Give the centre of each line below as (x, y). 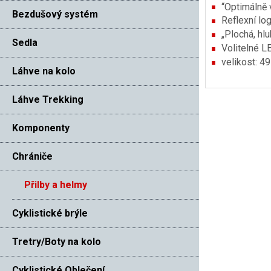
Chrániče (32, 156)
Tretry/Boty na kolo (57, 241)
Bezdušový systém (55, 14)
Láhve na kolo (44, 71)
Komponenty (41, 128)
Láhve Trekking (48, 99)
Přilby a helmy (56, 184)
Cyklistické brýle (50, 213)
